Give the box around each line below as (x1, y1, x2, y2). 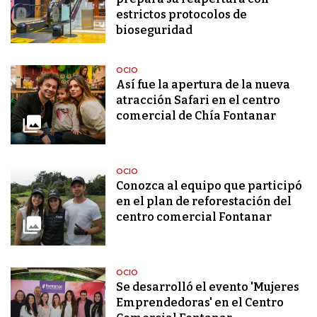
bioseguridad (116, 23, 193, 38)
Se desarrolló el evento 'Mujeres (116, 280, 300, 294)
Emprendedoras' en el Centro (116, 296, 284, 310)
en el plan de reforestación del (116, 195, 292, 209)
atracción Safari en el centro (116, 93, 281, 108)
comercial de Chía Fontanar (116, 109, 277, 123)
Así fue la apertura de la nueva (116, 78, 291, 92)
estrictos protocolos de (116, 8, 248, 22)
